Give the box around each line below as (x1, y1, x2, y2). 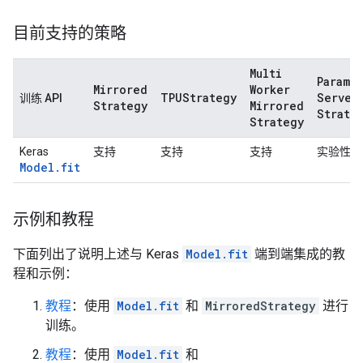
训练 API (19, 92, 62, 105)
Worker (250, 82, 290, 97)
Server (317, 90, 358, 105)
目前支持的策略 (13, 23, 126, 44)
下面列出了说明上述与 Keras (13, 246, 182, 262)
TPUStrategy (160, 90, 237, 105)
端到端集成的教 (251, 246, 345, 262)
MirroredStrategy (205, 298, 316, 314)
